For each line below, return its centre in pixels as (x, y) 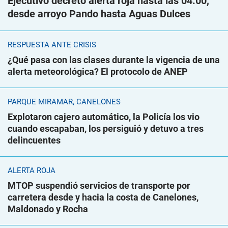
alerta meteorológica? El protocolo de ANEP (98, 72)
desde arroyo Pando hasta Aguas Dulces (99, 14)
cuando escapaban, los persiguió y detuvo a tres (106, 129)
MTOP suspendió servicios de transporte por (99, 186)
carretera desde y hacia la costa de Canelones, (103, 197)
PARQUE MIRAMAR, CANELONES (64, 102)
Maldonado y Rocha (48, 209)
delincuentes (34, 140)
